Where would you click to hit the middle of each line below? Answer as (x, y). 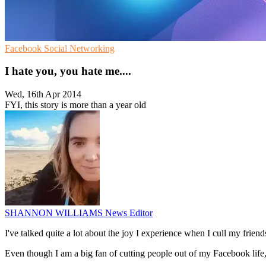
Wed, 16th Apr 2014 (43, 94)
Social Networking (79, 48)
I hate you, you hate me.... (68, 71)
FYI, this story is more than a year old (75, 105)
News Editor (129, 213)
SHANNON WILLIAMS (55, 213)
